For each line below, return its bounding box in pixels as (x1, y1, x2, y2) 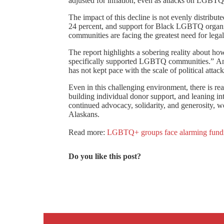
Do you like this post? (68, 152, 141, 160)
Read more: (68, 128, 107, 136)
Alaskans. (68, 110, 99, 118)
